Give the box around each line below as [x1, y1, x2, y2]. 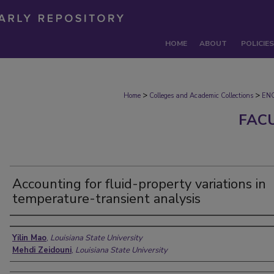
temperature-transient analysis [12, 190, 201, 208]
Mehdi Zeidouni [12, 245, 72, 256]
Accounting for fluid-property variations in [12, 175, 266, 193]
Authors [10, 219, 56, 235]
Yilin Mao [12, 232, 46, 243]
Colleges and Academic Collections [149, 91, 253, 100]
